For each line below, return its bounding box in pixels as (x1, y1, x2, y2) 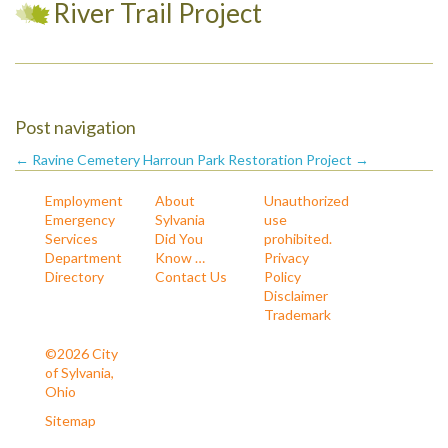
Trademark (264, 305, 331, 323)
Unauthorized (264, 191, 349, 209)
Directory (45, 267, 104, 285)
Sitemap (45, 411, 96, 429)
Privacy (264, 248, 309, 266)
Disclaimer (264, 286, 328, 304)
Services (45, 229, 98, 247)
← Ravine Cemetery (15, 150, 140, 168)
